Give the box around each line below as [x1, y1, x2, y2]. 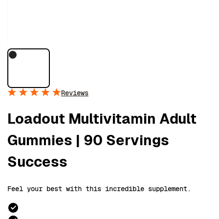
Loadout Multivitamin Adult [7, 110, 197, 127]
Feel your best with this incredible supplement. [7, 184, 191, 193]
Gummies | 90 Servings [7, 132, 169, 148]
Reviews [61, 88, 88, 97]
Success [7, 153, 67, 170]
